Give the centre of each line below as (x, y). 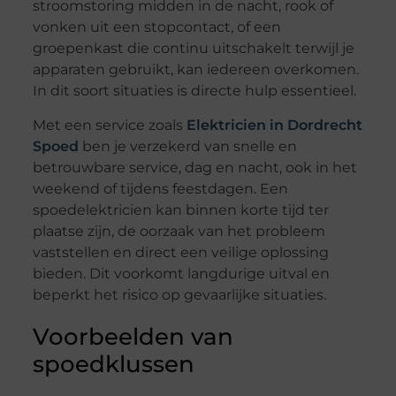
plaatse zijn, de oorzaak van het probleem (179, 231)
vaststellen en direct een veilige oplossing (180, 252)
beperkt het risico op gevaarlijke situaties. (179, 294)
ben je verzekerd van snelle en (187, 146)
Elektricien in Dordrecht (274, 125)
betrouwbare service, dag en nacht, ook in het (194, 167)
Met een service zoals (109, 125)
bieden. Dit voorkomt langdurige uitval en (181, 273)
